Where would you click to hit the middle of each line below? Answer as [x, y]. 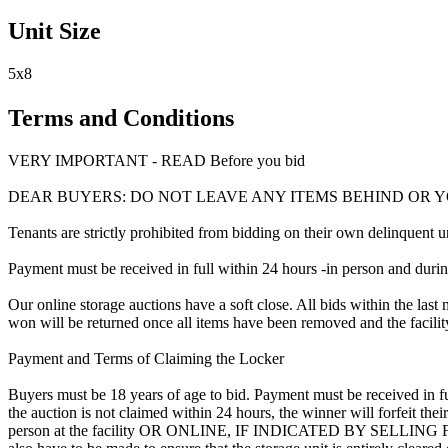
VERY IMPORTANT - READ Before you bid [156, 160]
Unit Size [54, 31]
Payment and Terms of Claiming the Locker [146, 358]
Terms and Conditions [121, 117]
